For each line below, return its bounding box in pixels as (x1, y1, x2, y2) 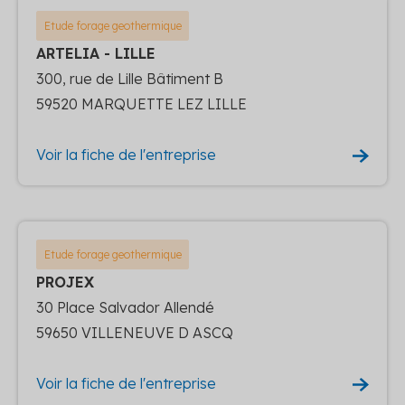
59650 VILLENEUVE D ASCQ (36, 323, 233, 342)
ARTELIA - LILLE (36, 43, 155, 62)
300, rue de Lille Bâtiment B (36, 69, 223, 88)
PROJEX (36, 272, 94, 291)
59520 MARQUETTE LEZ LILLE (36, 94, 247, 113)
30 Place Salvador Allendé (36, 297, 214, 316)
